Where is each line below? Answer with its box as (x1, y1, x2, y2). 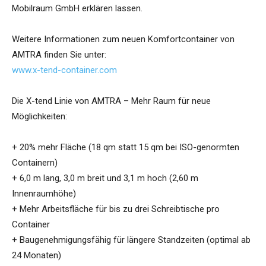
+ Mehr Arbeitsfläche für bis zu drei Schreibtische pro (12, 204, 220, 215)
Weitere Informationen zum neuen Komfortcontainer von (12, 34, 235, 45)
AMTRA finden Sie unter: (12, 49, 106, 61)
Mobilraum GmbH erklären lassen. (12, 3, 142, 14)
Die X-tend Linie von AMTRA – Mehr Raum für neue (12, 96, 211, 107)
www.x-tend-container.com (12, 65, 117, 76)
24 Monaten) (12, 250, 61, 261)
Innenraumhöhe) (12, 188, 76, 199)
